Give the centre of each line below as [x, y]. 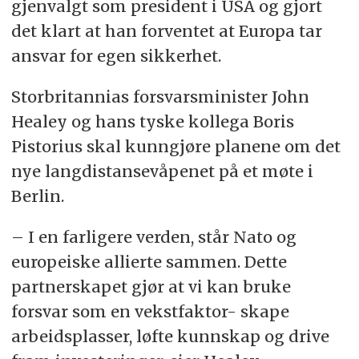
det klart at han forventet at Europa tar [166, 30]
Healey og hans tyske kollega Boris [152, 121]
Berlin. [37, 196]
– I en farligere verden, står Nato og [153, 236]
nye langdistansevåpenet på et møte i [162, 171]
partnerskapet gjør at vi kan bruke [151, 286]
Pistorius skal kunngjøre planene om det [175, 146]
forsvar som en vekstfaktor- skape [150, 311]
